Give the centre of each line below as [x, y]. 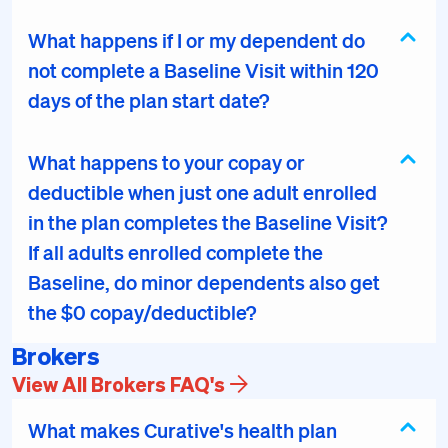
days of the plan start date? [148, 100]
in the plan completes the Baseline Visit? [207, 222]
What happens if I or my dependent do [196, 40]
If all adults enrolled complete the [175, 252]
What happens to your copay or [166, 162]
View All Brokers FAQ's [118, 384]
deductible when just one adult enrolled [202, 192]
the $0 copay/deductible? [142, 312]
